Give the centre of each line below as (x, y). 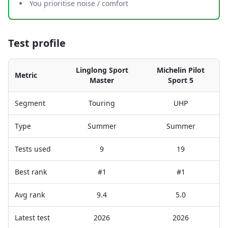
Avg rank (30, 195)
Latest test (32, 218)
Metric (26, 75)
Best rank (31, 172)
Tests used (33, 149)
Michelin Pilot (181, 70)
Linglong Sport (102, 70)
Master (102, 80)
